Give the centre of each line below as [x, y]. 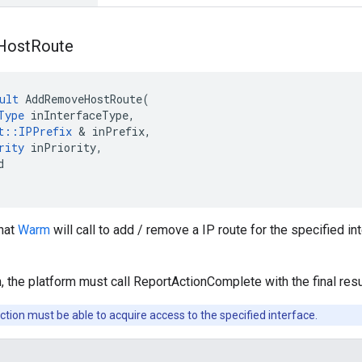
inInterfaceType [80, 116]
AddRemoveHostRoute [84, 99]
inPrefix [118, 132]
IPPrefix [45, 132]
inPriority [63, 148]
